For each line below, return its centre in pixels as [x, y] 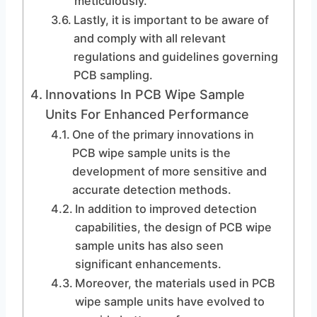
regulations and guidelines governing [175, 57]
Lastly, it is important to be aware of [171, 20]
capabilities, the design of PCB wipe [173, 227]
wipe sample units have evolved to [169, 301]
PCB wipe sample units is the [151, 153]
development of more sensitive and [169, 171]
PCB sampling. [113, 75]
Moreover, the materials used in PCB [175, 283]
